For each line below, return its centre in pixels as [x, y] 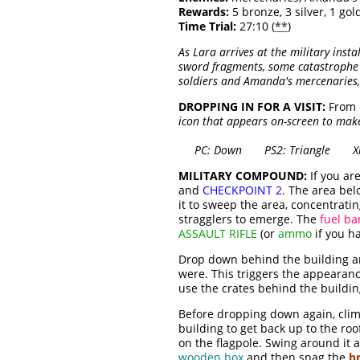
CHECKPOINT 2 [242, 190]
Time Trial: [207, 27]
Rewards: [204, 12]
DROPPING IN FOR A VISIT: [252, 107]
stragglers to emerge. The [249, 219]
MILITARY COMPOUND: [243, 176]
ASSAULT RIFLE [218, 234]
